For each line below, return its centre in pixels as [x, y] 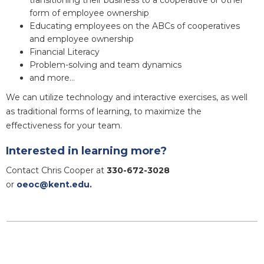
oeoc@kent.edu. [54, 184]
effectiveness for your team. [64, 125]
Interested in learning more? [86, 151]
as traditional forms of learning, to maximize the [104, 111]
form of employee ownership [89, 13]
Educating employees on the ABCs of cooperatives [135, 26]
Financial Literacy [65, 52]
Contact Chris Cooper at [55, 170]
